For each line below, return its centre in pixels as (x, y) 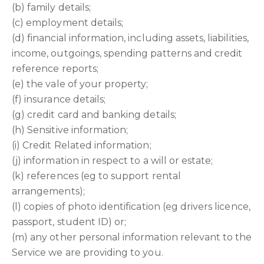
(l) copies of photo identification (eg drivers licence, (131, 207)
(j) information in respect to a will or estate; (113, 161)
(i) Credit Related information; (82, 145)
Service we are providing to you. (88, 253)
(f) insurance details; (59, 99)
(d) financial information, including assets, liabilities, (130, 38)
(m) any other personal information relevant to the (132, 237)
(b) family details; (51, 7)
